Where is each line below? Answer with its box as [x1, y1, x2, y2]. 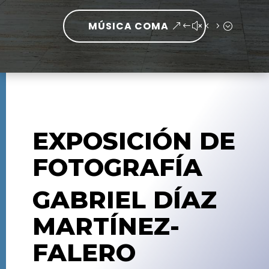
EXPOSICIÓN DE [32, 126, 235, 156]
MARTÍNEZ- [32, 211, 180, 241]
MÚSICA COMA [88, 19, 169, 33]
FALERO [32, 238, 136, 268]
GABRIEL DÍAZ [32, 185, 217, 215]
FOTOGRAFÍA [32, 153, 210, 183]
